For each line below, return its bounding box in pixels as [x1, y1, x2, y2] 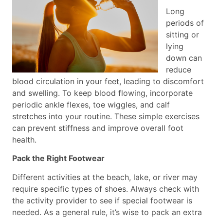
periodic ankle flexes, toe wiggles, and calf [12, 99, 170, 109]
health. [12, 134, 36, 145]
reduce [166, 64, 191, 74]
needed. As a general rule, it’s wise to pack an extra [12, 207, 202, 217]
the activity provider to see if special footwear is [12, 195, 192, 205]
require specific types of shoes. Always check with [12, 183, 199, 194]
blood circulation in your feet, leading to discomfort [12, 76, 204, 86]
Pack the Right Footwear [12, 153, 105, 163]
